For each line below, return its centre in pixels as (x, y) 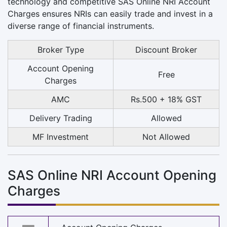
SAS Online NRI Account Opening (112, 175)
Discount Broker (166, 49)
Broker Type (61, 49)
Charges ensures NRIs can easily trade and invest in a (110, 13)
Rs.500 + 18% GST (166, 99)
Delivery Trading (61, 118)
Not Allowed (166, 137)
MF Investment (61, 137)
